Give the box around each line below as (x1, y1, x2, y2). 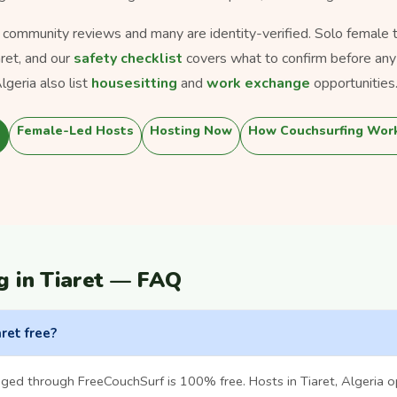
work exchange (206, 73, 310, 93)
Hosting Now (150, 121, 232, 139)
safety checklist (74, 48, 183, 68)
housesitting (91, 73, 177, 93)
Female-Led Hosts (17, 121, 134, 139)
